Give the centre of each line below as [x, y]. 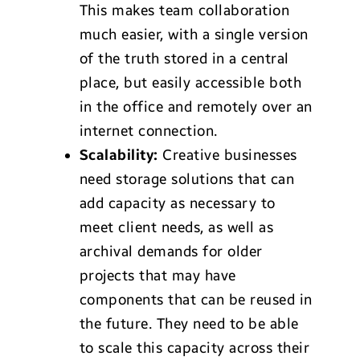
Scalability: [119, 155]
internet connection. [148, 131]
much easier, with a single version [194, 35]
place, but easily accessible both [190, 83]
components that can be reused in [196, 300]
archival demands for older [171, 252]
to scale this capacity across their [194, 348]
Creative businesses [227, 155]
